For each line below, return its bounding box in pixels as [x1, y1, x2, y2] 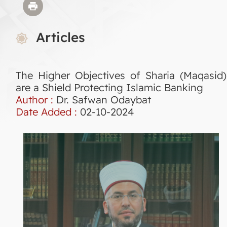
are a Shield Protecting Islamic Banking [16, 81, 203, 94]
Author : [16, 93, 56, 106]
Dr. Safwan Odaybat [56, 93, 151, 106]
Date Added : [16, 105, 80, 118]
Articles [36, 28, 85, 46]
